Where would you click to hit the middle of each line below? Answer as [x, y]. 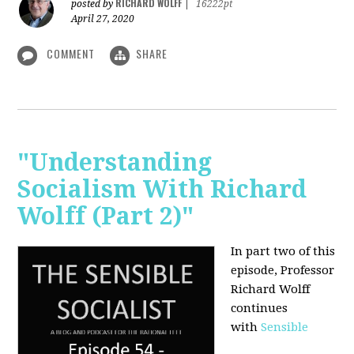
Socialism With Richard [162, 189]
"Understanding [115, 162]
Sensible [285, 327]
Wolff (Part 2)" [106, 216]
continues [260, 308]
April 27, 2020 [103, 19]
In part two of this [283, 251]
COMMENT [71, 54]
